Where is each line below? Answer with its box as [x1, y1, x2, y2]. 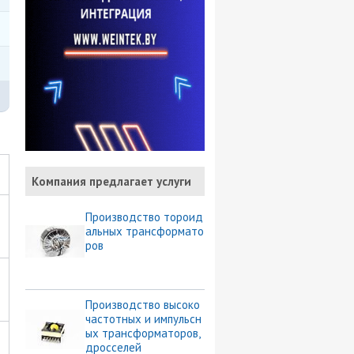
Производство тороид [85, 209, 203, 225]
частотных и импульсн [85, 311, 201, 327]
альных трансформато [85, 224, 204, 239]
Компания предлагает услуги [32, 174, 192, 190]
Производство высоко [85, 297, 200, 313]
